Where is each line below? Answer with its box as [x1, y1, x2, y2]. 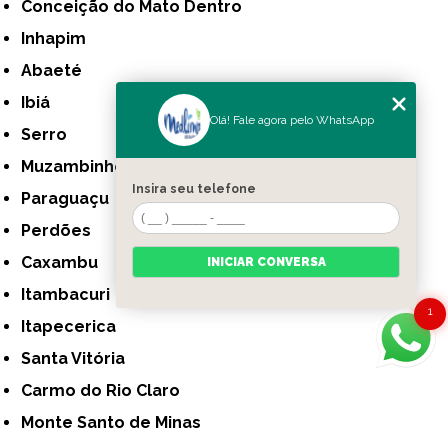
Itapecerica [25, 317, 117, 337]
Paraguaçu [31, 189, 110, 209]
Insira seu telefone [132, 182, 256, 196]
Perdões [31, 221, 92, 241]
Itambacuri [25, 285, 111, 305]
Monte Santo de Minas [34, 413, 202, 433]
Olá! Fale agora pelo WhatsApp [210, 113, 374, 127]
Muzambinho [34, 157, 126, 177]
